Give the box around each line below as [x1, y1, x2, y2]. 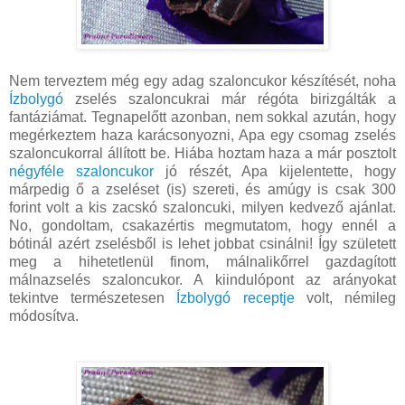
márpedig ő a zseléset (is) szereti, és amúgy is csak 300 [9, 182, 396, 198]
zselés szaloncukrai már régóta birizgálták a [63, 91, 396, 108]
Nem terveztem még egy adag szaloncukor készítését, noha [9, 73, 396, 89]
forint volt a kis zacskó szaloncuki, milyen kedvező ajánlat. [9, 200, 396, 216]
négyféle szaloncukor [9, 164, 154, 180]
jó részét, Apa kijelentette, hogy [153, 164, 397, 180]
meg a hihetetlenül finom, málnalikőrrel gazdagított [9, 254, 396, 270]
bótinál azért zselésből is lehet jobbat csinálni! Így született [9, 236, 396, 252]
